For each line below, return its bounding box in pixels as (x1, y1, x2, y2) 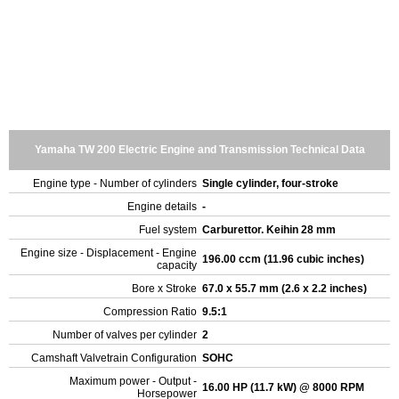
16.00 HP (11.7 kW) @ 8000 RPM (202, 381, 367, 394)
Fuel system (139, 224, 197, 236)
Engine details (127, 200, 197, 213)
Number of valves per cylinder (53, 329, 197, 341)
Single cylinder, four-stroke (202, 177, 341, 190)
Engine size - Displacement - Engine (20, 247, 197, 259)
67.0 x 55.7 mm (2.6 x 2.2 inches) (202, 282, 370, 295)
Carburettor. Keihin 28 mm (202, 224, 338, 236)
